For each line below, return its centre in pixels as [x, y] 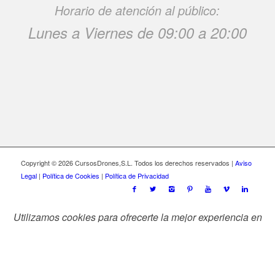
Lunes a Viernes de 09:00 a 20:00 [137, 32]
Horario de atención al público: [137, 10]
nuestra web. [137, 231]
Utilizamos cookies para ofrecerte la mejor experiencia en [137, 217]
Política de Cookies [71, 176]
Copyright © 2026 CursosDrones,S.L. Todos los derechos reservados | [128, 163]
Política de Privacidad [137, 176]
